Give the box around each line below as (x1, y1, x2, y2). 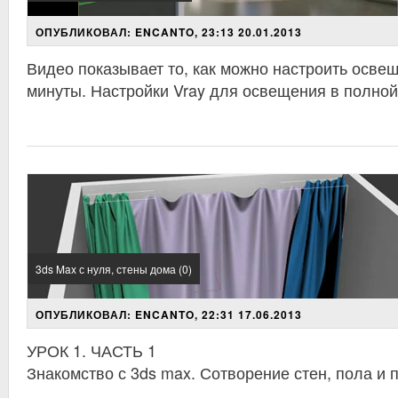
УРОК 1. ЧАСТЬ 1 (27, 338, 156, 362)
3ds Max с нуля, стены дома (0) (36, 261, 192, 276)
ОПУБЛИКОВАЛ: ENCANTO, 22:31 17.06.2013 (36, 306, 302, 322)
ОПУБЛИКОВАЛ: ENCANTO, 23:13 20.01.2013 (36, 24, 302, 40)
